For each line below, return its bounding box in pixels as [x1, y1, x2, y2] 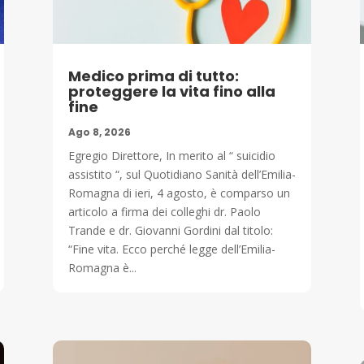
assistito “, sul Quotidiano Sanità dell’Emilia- [67, 166, 296, 182]
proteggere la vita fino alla [67, 80, 275, 102]
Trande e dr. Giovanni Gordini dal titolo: [67, 222, 273, 238]
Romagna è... [67, 259, 136, 275]
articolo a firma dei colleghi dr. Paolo [67, 203, 261, 219]
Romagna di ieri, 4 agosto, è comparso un [67, 184, 290, 201]
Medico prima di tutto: [67, 65, 239, 86]
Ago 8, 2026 [67, 124, 131, 139]
